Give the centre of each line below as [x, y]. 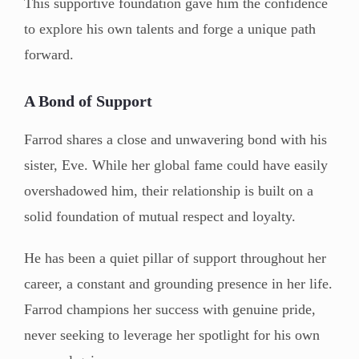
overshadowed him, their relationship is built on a [169, 190]
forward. [49, 54]
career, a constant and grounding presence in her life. [178, 283]
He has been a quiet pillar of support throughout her [175, 258]
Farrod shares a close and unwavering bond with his [175, 139]
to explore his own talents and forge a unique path [170, 28]
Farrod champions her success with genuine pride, [170, 309]
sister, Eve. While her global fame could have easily [176, 165]
